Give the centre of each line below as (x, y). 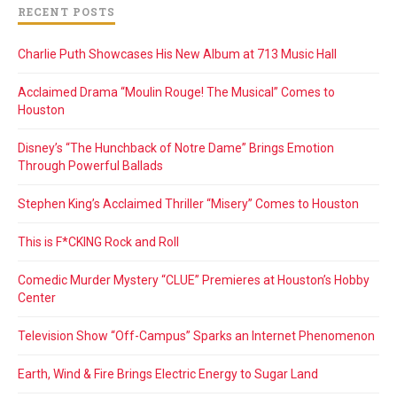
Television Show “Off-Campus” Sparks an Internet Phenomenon (196, 335)
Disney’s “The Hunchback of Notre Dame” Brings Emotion (176, 148)
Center (37, 297)
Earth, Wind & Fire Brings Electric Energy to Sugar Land (168, 374)
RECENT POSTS (66, 11)
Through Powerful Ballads (90, 165)
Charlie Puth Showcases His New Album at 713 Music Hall (177, 54)
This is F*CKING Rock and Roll (98, 241)
